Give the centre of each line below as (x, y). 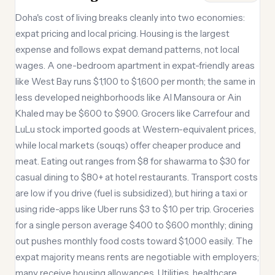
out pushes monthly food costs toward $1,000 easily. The (134, 241)
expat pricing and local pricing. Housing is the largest (122, 33)
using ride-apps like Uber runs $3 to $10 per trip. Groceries (135, 209)
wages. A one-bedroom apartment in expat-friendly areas (135, 65)
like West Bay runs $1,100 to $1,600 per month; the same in (135, 81)
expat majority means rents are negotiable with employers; (137, 257)
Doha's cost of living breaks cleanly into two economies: (130, 17)
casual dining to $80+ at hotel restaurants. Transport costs (137, 177)
